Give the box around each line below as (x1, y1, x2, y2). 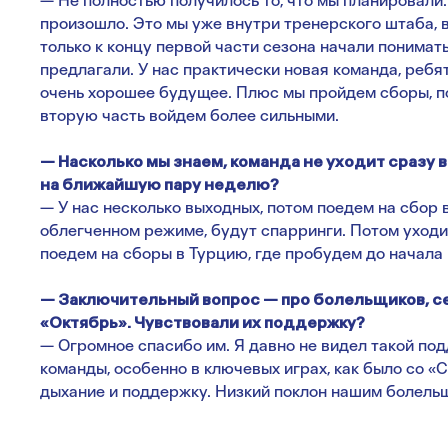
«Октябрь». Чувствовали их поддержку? (40, 313, 365, 332)
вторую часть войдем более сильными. (40, 106, 339, 125)
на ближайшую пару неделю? (40, 175, 279, 194)
